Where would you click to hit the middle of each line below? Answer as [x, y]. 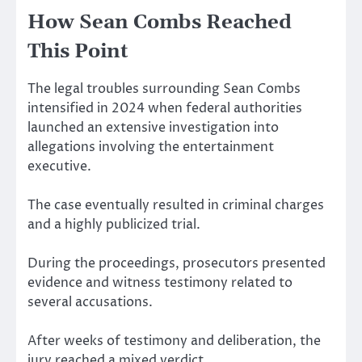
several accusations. [90, 302]
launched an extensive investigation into [153, 127]
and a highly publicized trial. [114, 224]
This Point [78, 51]
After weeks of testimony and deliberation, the [174, 341]
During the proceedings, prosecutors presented [177, 263]
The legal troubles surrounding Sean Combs [164, 88]
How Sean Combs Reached [160, 22]
